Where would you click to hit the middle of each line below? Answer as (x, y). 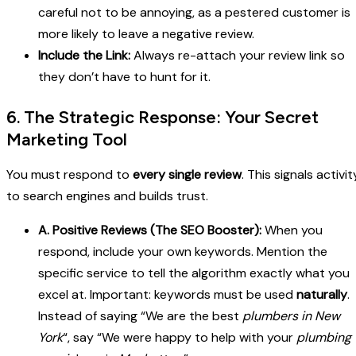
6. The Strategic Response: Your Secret (163, 118)
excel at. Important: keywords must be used (167, 295)
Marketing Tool (67, 140)
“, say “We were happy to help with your (180, 338)
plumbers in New (291, 316)
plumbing (324, 338)
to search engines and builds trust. (107, 196)
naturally (322, 295)
